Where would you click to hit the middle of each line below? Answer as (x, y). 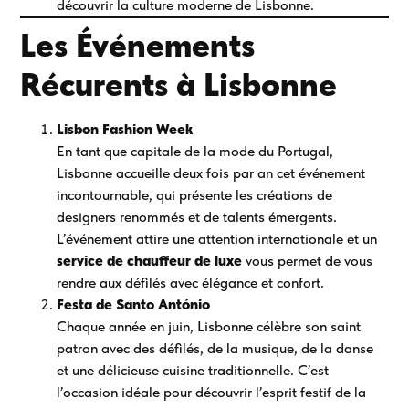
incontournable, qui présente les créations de (195, 195)
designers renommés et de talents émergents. (197, 217)
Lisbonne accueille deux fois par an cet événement (211, 173)
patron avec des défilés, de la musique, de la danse (215, 349)
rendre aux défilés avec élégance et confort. (191, 283)
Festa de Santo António (134, 305)
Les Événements (138, 46)
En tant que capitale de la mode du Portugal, (195, 152)
